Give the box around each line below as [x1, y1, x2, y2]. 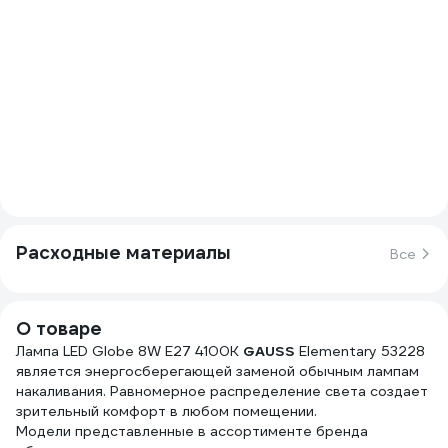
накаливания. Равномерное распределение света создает [16, 382, 428, 400]
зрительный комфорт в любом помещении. [16, 402, 317, 420]
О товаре [16, 317, 102, 340]
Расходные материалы [16, 241, 231, 264]
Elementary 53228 [295, 342, 425, 360]
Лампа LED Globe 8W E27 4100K [16, 342, 243, 360]
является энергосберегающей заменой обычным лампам [16, 362, 419, 380]
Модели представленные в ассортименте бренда [16, 422, 368, 440]
